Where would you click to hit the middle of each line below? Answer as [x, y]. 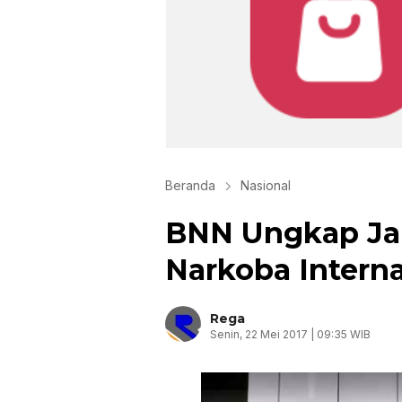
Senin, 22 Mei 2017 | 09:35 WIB [290, 334]
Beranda [190, 185]
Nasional [266, 185]
